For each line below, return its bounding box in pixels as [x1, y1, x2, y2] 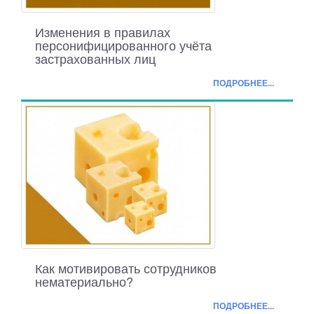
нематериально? [35, 272, 133, 291]
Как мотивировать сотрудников [35, 259, 217, 278]
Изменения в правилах [35, 22, 170, 41]
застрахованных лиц [35, 49, 156, 68]
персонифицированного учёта [35, 36, 212, 55]
